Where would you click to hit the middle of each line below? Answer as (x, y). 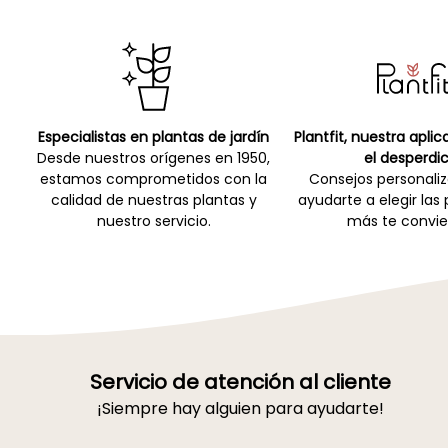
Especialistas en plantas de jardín (154, 137)
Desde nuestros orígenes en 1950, (154, 158)
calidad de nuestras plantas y (153, 200)
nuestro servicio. (153, 221)
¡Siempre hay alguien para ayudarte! (240, 409)
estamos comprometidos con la (154, 179)
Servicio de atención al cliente (240, 382)
